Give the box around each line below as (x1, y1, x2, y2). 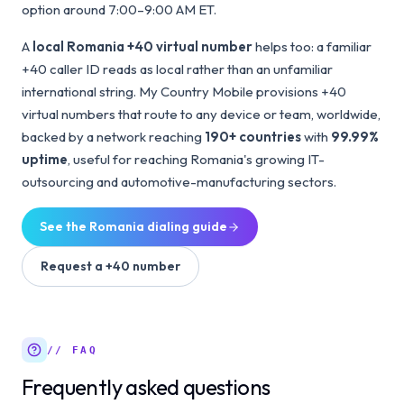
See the (40, 218, 89, 234)
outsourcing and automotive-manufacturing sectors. (22, 173, 336, 190)
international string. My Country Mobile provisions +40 (22, 83, 346, 100)
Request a (41, 258, 106, 274)
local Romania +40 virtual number (32, 38, 252, 55)
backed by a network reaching (22, 128, 205, 145)
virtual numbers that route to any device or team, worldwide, (22, 106, 381, 123)
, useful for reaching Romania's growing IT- (68, 151, 325, 168)
